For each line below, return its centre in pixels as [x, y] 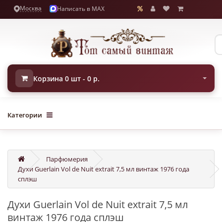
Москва [31, 8]
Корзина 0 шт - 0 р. [66, 78]
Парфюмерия [67, 159]
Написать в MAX [81, 8]
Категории [25, 115]
